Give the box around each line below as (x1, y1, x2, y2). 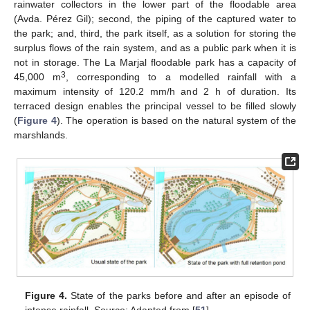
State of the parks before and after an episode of (67, 290, 291, 302)
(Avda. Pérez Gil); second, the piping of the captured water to (14, 13, 296, 25)
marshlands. (14, 129, 68, 141)
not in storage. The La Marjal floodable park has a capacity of (14, 57, 296, 69)
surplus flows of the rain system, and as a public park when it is (14, 42, 296, 54)
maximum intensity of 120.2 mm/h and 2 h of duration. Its (14, 86, 296, 98)
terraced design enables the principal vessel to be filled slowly (14, 100, 296, 112)
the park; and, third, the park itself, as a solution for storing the (14, 28, 296, 39)
